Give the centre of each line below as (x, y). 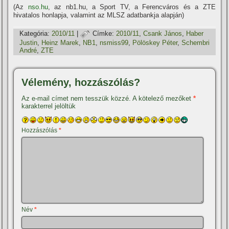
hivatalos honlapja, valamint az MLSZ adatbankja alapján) (99, 15)
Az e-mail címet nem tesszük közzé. (76, 98)
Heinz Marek (60, 43)
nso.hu (38, 7)
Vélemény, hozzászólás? (81, 82)
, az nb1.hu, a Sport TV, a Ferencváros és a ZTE (132, 7)
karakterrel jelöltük (49, 106)
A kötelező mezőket (163, 98)
